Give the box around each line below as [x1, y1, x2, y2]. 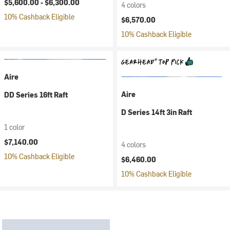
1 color [4, 122, 25, 132]
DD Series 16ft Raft [4, 90, 68, 100]
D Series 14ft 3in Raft [121, 107, 192, 117]
